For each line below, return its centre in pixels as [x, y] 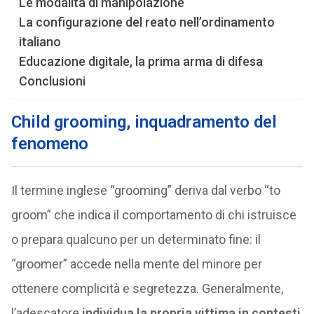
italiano [40, 42]
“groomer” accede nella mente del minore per [136, 264]
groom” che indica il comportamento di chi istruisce [153, 215]
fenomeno [49, 144]
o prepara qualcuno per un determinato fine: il [136, 239]
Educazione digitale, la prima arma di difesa [141, 61]
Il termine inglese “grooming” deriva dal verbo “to [145, 190]
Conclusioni [52, 81]
